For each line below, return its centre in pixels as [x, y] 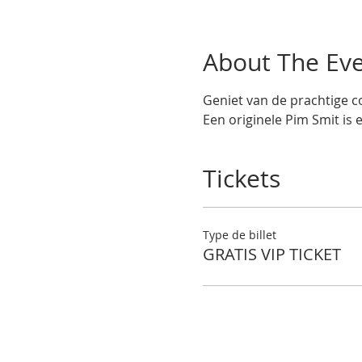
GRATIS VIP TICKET [271, 254]
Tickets [241, 179]
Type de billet [239, 235]
